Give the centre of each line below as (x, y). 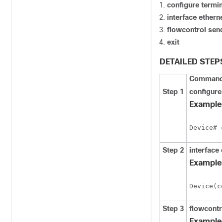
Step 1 (173, 92)
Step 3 (173, 209)
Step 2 (173, 150)
